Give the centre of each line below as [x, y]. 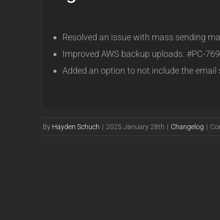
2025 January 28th [135, 127]
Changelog [187, 127]
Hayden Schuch [76, 127]
